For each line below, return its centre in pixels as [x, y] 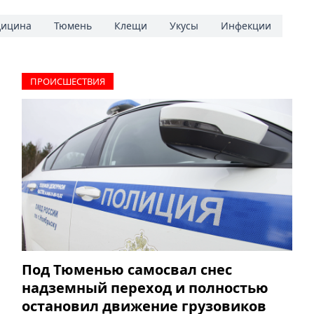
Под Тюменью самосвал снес [127, 270]
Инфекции [246, 26]
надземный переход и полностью [145, 288]
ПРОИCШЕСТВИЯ [67, 82]
